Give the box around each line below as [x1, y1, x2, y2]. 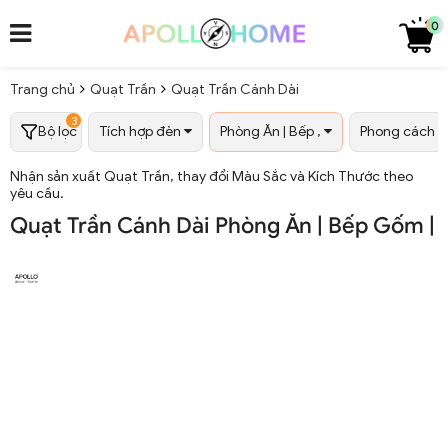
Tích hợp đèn [99, 123, 184, 141]
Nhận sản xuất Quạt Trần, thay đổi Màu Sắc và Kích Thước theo [10, 168, 413, 186]
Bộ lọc [38, 123, 77, 141]
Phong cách [360, 123, 438, 141]
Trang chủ [10, 81, 75, 99]
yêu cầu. [10, 185, 64, 203]
